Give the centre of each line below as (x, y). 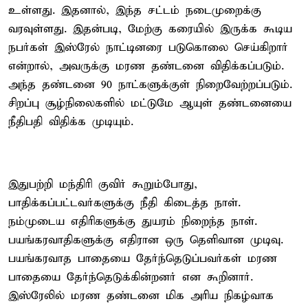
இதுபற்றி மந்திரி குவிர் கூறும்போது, (103, 184)
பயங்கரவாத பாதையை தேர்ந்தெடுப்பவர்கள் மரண (143, 258)
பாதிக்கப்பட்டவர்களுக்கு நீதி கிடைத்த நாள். (124, 203)
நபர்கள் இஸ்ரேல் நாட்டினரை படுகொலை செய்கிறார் (148, 47)
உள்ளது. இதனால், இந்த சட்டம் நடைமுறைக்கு (135, 10)
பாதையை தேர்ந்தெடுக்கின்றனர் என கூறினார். (131, 277)
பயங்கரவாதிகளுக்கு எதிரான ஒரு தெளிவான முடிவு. (146, 240)
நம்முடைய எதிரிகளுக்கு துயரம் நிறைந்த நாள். (133, 221)
